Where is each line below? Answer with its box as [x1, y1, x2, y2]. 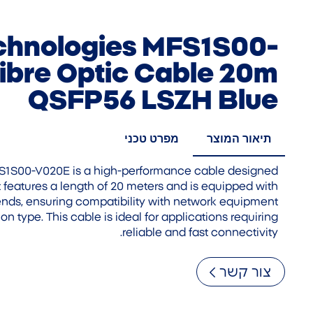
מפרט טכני [124, 131, 179, 145]
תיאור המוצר [207, 131, 271, 145]
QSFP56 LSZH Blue [28, 88, 278, 115]
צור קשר [219, 265, 271, 280]
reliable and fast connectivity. [122, 227, 278, 238]
